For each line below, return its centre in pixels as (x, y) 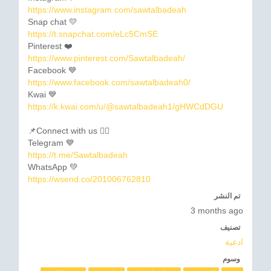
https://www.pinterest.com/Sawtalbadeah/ (106, 58)
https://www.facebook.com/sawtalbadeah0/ (109, 83)
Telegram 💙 (51, 143)
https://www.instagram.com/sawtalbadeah (107, 10)
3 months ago (217, 211)
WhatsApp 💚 (53, 167)
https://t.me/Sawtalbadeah (78, 155)
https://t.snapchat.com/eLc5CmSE (93, 34)
